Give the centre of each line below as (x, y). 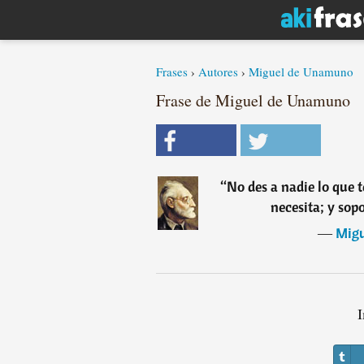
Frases (172, 71)
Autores (218, 71)
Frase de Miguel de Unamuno (253, 100)
